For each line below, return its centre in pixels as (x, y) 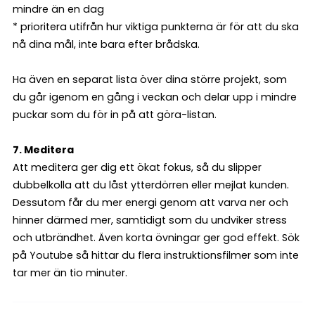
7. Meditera (43, 150)
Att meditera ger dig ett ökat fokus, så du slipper (137, 168)
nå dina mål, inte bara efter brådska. (106, 45)
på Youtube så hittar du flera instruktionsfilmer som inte (156, 256)
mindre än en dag (58, 9)
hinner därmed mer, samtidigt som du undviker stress (150, 220)
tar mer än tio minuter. (70, 273)
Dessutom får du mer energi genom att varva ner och (150, 203)
